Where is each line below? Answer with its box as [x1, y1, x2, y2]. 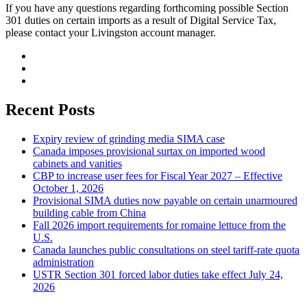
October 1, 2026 [33, 182, 103, 195]
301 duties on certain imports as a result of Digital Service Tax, [5, 14, 276, 27]
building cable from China [33, 207, 146, 219]
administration [33, 256, 94, 269]
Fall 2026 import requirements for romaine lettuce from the [33, 219, 286, 232]
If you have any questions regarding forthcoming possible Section [5, 2, 288, 14]
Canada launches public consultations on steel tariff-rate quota [33, 244, 299, 256]
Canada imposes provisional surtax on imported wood [33, 145, 265, 158]
